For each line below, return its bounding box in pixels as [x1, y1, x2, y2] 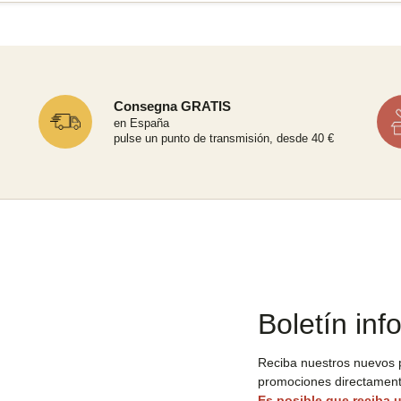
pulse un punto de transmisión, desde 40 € [114, 132, 335, 146]
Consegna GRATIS [114, 98, 232, 115]
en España [114, 116, 170, 131]
